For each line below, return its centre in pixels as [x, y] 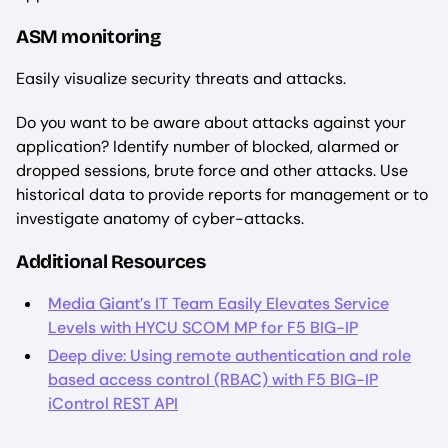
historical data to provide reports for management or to [222, 194]
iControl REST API [113, 403]
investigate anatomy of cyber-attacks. [160, 218]
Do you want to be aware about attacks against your [211, 122]
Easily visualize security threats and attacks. [181, 78]
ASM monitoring [88, 36]
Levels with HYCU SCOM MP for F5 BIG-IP [203, 327]
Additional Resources [111, 261]
